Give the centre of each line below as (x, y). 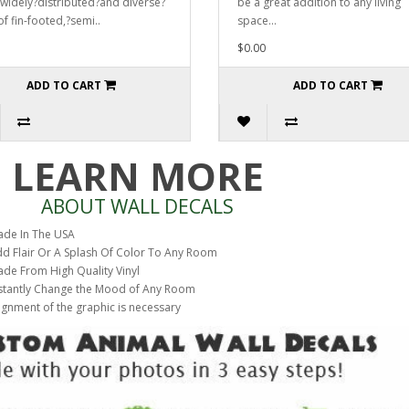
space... (257, 20)
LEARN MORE (137, 175)
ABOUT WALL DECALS (138, 206)
